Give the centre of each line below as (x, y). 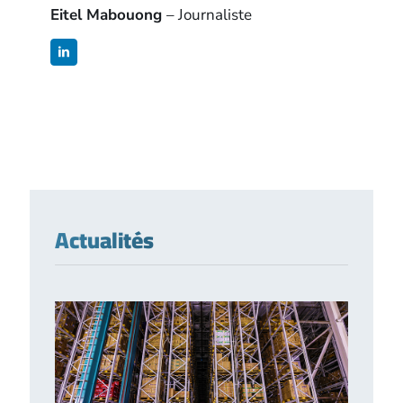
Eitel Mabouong (109, 15)
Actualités (105, 240)
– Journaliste (210, 15)
